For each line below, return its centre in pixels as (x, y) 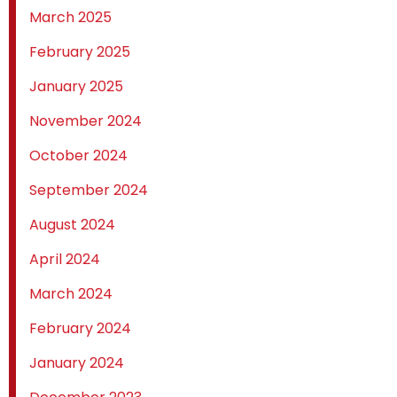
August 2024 (72, 225)
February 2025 (80, 52)
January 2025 (76, 87)
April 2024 (65, 260)
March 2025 (70, 18)
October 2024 (78, 156)
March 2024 (71, 294)
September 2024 (89, 191)
